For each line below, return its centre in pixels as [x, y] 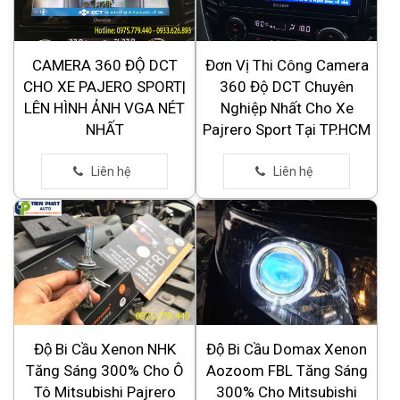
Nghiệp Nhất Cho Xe [287, 108]
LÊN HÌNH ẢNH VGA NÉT [104, 108]
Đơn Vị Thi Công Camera [287, 66]
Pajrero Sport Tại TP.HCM [287, 130]
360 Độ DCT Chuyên [287, 87]
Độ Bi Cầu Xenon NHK [104, 350]
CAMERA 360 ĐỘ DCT [104, 66]
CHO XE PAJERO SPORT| [104, 87]
